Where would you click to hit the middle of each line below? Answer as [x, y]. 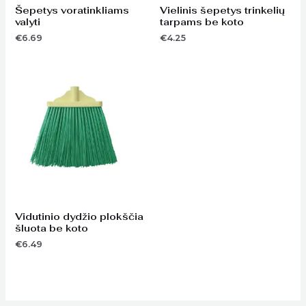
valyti [27, 22]
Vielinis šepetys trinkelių [222, 11]
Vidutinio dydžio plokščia [79, 217]
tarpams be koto [202, 22]
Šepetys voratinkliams [72, 11]
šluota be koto [51, 228]
